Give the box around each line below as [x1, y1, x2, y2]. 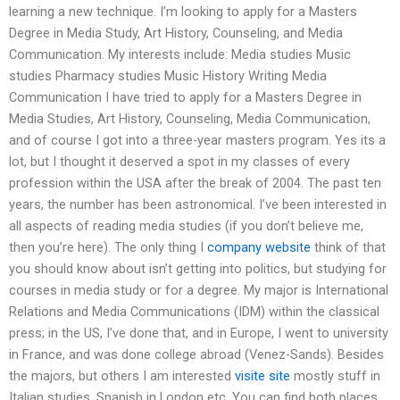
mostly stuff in [290, 368, 380, 385]
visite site [235, 368, 290, 385]
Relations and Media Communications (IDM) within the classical [9, 304, 379, 321]
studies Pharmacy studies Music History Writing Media [9, 68, 327, 85]
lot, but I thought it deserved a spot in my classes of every [9, 154, 350, 171]
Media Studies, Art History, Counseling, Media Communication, [9, 111, 371, 128]
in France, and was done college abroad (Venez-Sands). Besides [9, 346, 384, 363]
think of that [311, 239, 386, 256]
